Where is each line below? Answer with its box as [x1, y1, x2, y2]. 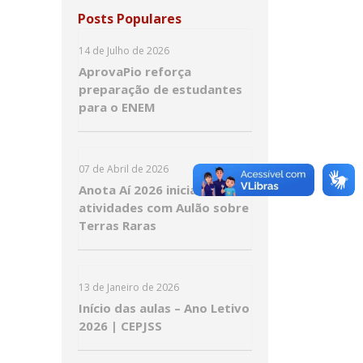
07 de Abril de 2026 [79, 162, 169, 176]
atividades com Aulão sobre [79, 199, 249, 216]
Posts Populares [78, 10, 181, 28]
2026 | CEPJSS [79, 318, 162, 334]
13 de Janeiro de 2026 [79, 280, 179, 294]
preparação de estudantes [79, 81, 242, 97]
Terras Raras [79, 217, 156, 233]
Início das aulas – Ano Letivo [79, 300, 250, 316]
